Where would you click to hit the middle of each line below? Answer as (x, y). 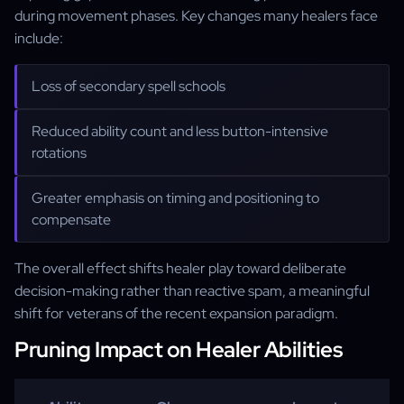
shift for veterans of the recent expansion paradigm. (176, 313)
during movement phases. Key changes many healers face (196, 16)
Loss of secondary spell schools (129, 86)
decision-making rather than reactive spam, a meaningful (192, 291)
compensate (71, 220)
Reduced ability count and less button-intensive (180, 131)
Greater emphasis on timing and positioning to (175, 198)
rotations (59, 153)
